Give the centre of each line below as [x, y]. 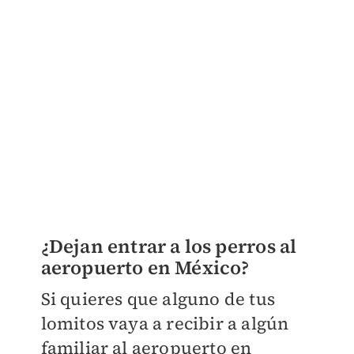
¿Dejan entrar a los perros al [169, 247]
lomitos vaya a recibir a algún [165, 324]
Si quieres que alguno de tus [158, 299]
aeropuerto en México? [145, 268]
